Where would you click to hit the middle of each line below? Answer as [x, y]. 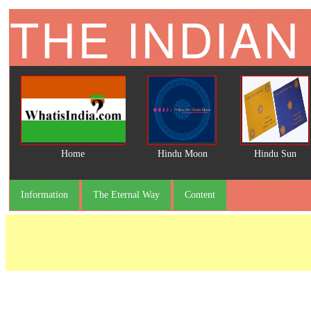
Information [44, 195]
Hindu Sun [275, 154]
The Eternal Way [126, 195]
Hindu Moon [183, 154]
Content [200, 195]
